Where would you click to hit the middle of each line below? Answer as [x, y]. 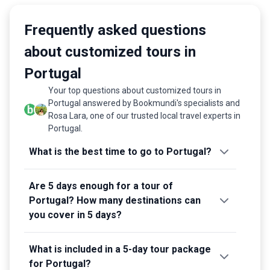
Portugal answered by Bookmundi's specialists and [144, 103]
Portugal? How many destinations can [115, 200]
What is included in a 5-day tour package [120, 249]
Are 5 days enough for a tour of [101, 186]
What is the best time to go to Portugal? [120, 151]
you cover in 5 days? [75, 215]
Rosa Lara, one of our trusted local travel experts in [144, 115]
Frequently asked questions [115, 30]
